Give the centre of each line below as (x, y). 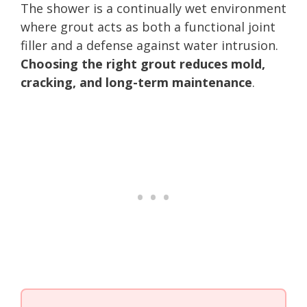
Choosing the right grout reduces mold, (143, 63)
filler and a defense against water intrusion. (149, 45)
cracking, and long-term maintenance (136, 82)
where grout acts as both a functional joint (148, 26)
